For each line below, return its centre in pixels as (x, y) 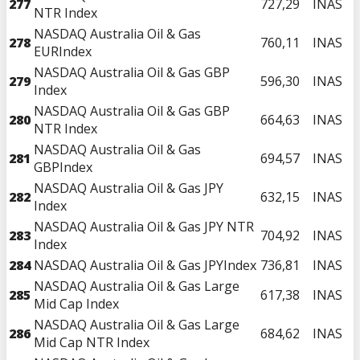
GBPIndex (63, 167)
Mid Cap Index (76, 303)
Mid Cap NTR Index (92, 342)
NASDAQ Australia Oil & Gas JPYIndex (145, 265)
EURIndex (63, 51)
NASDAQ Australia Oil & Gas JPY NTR (144, 226)
